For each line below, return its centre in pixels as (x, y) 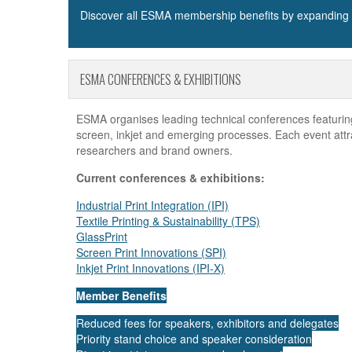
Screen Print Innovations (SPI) (151, 253)
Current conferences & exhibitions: (170, 178)
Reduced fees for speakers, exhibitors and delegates (207, 323)
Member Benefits (121, 296)
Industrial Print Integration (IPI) (152, 205)
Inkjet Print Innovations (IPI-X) (150, 268)
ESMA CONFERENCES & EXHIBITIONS (161, 79)
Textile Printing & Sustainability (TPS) (168, 221)
